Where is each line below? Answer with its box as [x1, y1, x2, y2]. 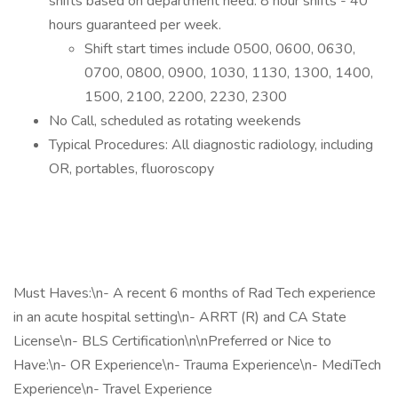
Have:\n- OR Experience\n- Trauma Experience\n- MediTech [13, 355, 381, 375]
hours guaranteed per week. [49, 15, 221, 35]
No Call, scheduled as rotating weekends [49, 111, 301, 131]
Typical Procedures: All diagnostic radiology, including [49, 135, 373, 155]
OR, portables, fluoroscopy [49, 159, 214, 179]
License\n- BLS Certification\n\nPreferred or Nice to [13, 331, 331, 351]
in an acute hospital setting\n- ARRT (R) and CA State [13, 307, 346, 327]
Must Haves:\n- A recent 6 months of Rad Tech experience [13, 283, 376, 303]
